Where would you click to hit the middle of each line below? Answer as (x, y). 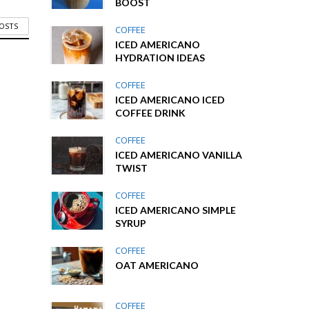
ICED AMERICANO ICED (170, 100)
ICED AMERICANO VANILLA (179, 155)
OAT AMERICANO (157, 265)
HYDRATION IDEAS (160, 58)
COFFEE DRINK (151, 113)
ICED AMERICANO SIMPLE (176, 210)
